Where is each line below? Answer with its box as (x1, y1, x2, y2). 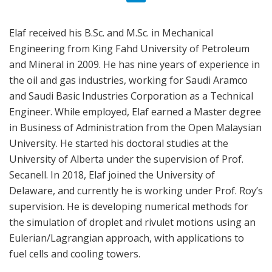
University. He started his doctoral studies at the (9, 136, 228, 150)
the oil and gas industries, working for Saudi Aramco (9, 73, 248, 87)
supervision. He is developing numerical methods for (9, 199, 248, 213)
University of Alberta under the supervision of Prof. (9, 152, 243, 166)
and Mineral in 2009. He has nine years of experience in (9, 57, 260, 71)
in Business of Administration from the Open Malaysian (9, 120, 262, 134)
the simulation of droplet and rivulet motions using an (9, 215, 256, 229)
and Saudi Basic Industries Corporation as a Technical (9, 89, 253, 103)
